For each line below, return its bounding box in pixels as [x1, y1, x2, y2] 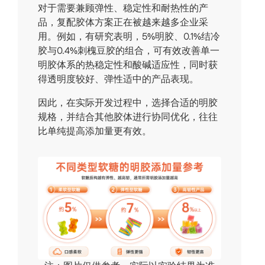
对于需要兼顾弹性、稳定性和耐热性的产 [38, 1, 209, 15]
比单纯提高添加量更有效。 [38, 124, 152, 138]
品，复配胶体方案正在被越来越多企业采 [38, 15, 209, 30]
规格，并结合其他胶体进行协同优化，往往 [38, 110, 218, 124]
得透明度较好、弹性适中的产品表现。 [38, 72, 199, 86]
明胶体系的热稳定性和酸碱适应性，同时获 [38, 58, 218, 72]
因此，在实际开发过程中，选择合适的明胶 [38, 96, 218, 110]
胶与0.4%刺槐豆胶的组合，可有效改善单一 [38, 44, 220, 58]
